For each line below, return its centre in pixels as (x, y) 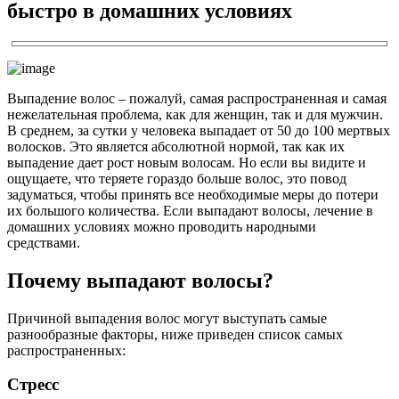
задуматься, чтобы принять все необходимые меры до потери (193, 194)
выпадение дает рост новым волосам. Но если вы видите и (187, 162)
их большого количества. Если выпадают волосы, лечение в (190, 210)
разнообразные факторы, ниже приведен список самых (175, 334)
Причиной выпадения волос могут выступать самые (167, 318)
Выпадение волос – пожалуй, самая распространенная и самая (197, 98)
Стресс (33, 385)
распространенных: (66, 350)
